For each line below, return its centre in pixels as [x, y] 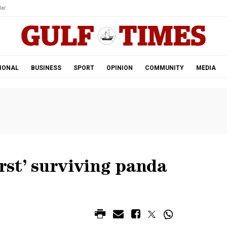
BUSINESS [46, 68]
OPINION [119, 68]
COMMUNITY [164, 68]
